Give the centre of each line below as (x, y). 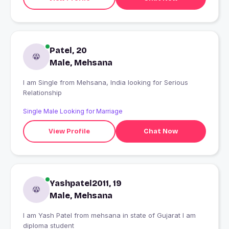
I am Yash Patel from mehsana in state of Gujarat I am (109, 215)
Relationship (42, 93)
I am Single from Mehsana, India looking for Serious (41, 83)
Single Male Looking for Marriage (73, 111)
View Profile (69, 131)
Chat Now (161, 131)
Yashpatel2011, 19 (86, 184)
